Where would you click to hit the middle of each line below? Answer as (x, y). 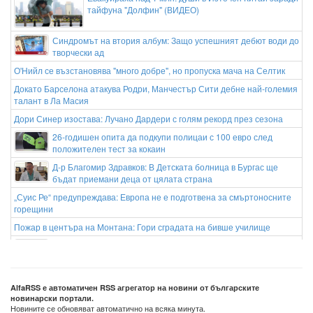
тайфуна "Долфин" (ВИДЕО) (143, 9)
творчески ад (78, 52)
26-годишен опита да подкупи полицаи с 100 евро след (162, 136)
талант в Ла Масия (51, 100)
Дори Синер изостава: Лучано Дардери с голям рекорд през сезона (148, 118)
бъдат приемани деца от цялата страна (132, 178)
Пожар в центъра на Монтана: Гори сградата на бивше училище (142, 226)
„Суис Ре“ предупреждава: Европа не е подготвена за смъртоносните (153, 196)
